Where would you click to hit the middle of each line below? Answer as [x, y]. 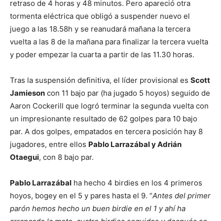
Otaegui [24, 157]
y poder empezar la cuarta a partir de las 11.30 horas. [102, 55]
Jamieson [27, 93]
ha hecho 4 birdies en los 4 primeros [137, 183]
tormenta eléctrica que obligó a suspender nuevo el [100, 16]
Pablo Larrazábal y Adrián [135, 145]
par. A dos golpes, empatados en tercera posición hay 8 [106, 132]
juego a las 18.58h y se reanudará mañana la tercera [100, 29]
